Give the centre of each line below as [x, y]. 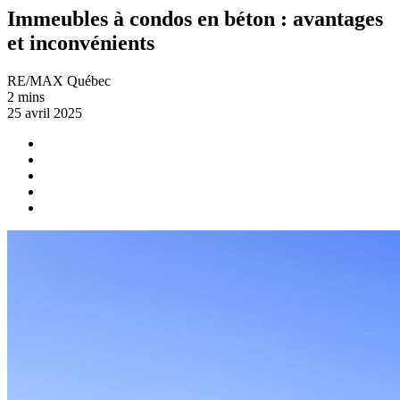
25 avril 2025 [45, 112]
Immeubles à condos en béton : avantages [195, 18]
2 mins [26, 96]
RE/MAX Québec [59, 80]
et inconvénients [81, 42]
